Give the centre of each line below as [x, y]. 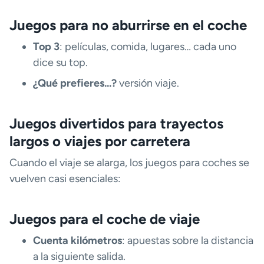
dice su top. [60, 63]
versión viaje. [148, 83]
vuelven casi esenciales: [65, 179]
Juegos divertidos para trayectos [116, 124]
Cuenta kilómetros [77, 241]
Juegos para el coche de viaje [105, 219]
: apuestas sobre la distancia [188, 241]
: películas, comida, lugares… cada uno [148, 47]
